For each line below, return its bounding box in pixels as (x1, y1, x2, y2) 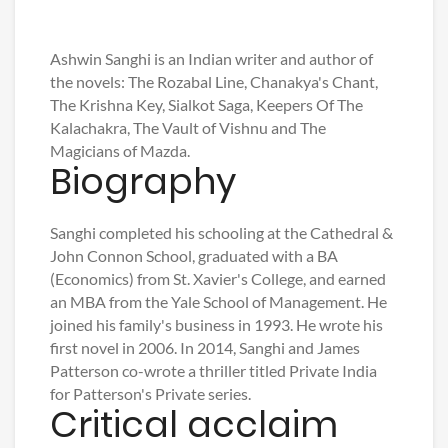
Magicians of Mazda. (50, 141, 190, 161)
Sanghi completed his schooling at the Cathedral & (50, 223, 393, 243)
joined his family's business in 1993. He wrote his (50, 315, 383, 335)
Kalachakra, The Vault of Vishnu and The (50, 118, 326, 138)
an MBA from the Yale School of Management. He (50, 292, 387, 312)
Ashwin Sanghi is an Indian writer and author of (50, 49, 373, 69)
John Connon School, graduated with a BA (50, 246, 338, 266)
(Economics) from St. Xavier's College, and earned (50, 269, 386, 289)
